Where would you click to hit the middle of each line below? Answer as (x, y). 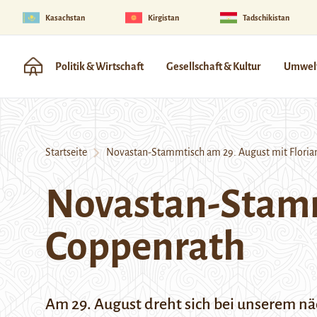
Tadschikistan (266, 17)
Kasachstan (65, 17)
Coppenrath (145, 247)
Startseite (66, 152)
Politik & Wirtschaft (99, 67)
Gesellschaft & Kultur (214, 67)
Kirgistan (164, 17)
